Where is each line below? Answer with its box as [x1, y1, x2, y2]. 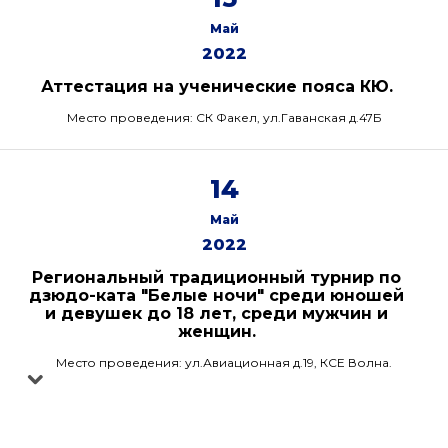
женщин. [177, 322, 256, 341]
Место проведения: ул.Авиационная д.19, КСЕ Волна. [56, 355, 392, 370]
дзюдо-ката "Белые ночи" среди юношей [29, 286, 404, 305]
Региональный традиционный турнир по [32, 268, 401, 287]
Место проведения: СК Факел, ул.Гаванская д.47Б [66, 110, 382, 125]
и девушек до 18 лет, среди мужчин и [45, 304, 388, 323]
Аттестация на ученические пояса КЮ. [40, 77, 393, 96]
